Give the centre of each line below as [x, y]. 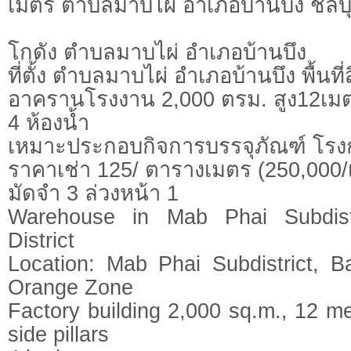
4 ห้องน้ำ [49, 123]
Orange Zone [71, 288]
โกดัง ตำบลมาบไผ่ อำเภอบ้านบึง [157, 52]
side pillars [58, 335]
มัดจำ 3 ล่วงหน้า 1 [93, 194]
